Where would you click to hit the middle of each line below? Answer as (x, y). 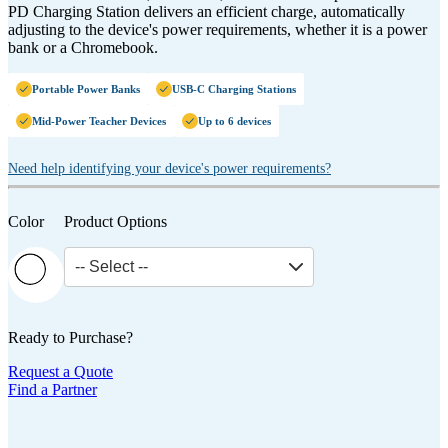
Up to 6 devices (234, 121)
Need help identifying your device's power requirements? (169, 169)
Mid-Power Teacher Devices (99, 121)
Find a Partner (52, 390)
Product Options (115, 222)
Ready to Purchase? (70, 338)
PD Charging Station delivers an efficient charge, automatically (206, 12)
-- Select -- (111, 267)
